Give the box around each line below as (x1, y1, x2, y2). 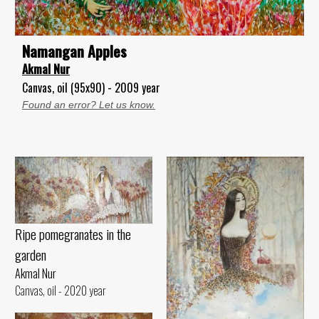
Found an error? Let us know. (22, 99, 155, 111)
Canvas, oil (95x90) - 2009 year (22, 79, 160, 97)
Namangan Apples (22, 40, 127, 63)
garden (15, 244, 46, 265)
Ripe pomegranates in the (15, 223, 131, 244)
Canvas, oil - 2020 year (15, 281, 106, 299)
